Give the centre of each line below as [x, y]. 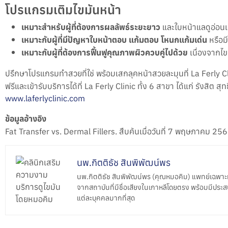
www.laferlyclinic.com [45, 98]
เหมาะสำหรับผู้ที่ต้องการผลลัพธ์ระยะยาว [91, 27]
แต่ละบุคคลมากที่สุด [106, 197]
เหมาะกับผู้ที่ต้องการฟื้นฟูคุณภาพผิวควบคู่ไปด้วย [105, 52]
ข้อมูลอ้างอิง [26, 118]
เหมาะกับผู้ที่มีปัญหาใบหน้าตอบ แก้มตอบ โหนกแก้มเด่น [114, 39]
